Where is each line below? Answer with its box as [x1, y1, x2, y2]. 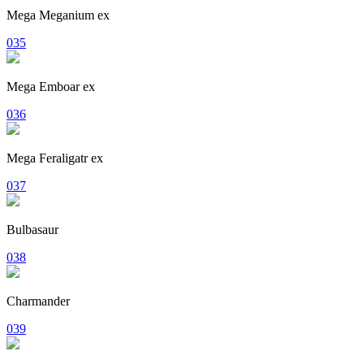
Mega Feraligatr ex [6, 150, 103, 165]
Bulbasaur [6, 222, 58, 236]
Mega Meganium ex [6, 7, 110, 22]
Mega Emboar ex [6, 79, 95, 93]
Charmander [6, 293, 70, 308]
